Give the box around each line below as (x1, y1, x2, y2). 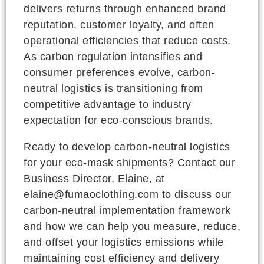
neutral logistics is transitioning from (24, 82, 203, 94)
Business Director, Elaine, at (24, 172, 165, 184)
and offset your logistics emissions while (24, 236, 224, 248)
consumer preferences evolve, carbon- (24, 66, 215, 78)
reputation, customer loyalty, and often (24, 18, 214, 31)
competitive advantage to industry (24, 98, 192, 110)
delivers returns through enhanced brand (24, 2, 226, 15)
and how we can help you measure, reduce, (24, 220, 240, 232)
